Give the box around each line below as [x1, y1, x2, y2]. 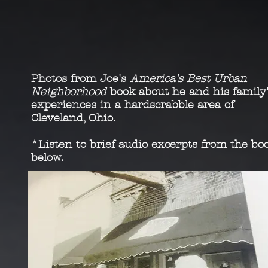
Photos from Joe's [31, 72, 130, 85]
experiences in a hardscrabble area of [31, 99, 234, 111]
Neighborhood [31, 86, 110, 98]
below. [31, 151, 63, 164]
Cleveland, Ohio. [31, 112, 115, 124]
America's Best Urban [130, 72, 247, 85]
